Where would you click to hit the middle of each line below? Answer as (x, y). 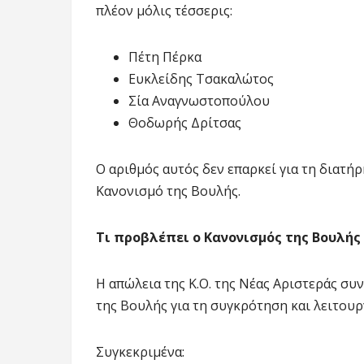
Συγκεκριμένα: (140, 351)
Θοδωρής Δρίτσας (185, 122)
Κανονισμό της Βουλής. (168, 191)
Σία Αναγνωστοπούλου (199, 100)
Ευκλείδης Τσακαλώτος (201, 78)
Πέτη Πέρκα (165, 56)
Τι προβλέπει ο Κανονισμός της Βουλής (228, 237)
